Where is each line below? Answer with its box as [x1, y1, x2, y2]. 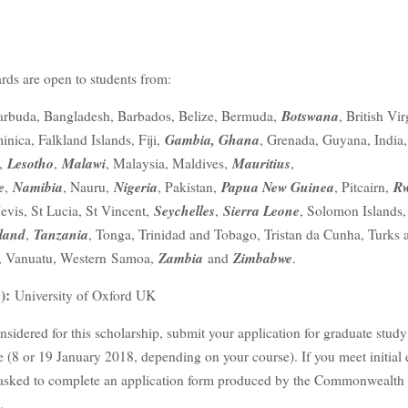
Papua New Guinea [221, 176, 334, 197]
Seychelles [154, 199, 215, 220]
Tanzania [34, 223, 88, 244]
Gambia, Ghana [165, 128, 260, 149]
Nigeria [114, 176, 158, 197]
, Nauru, [63, 177, 114, 196]
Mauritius [232, 152, 291, 173]
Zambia [158, 247, 203, 268]
